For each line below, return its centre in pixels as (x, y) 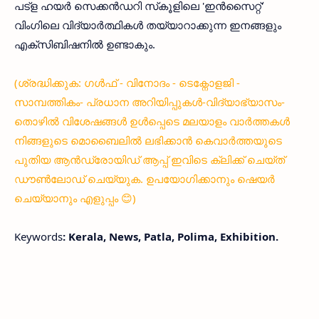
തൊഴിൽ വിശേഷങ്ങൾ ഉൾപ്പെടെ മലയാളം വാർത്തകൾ (152, 121)
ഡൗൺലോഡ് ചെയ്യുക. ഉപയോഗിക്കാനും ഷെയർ (145, 179)
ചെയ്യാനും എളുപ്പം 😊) (75, 198)
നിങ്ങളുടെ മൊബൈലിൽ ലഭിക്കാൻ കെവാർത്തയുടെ (148, 141)
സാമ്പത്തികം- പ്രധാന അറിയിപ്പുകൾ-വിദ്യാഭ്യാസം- (150, 102)
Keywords (38, 237)
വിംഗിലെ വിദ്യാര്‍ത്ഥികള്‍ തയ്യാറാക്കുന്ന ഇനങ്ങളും (148, 25)
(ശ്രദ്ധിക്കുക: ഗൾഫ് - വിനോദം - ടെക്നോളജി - (127, 83)
